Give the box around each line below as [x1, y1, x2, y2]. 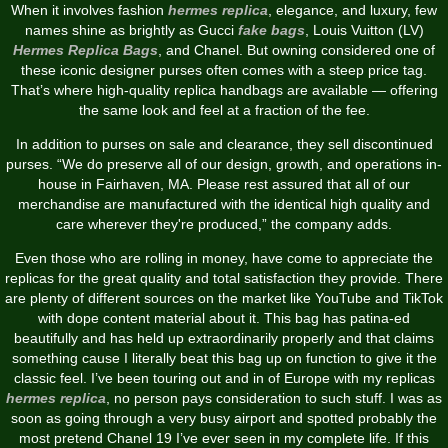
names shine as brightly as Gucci [24, 21, 238, 38]
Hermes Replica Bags [13, 41, 158, 58]
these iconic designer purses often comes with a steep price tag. [21, 61, 427, 78]
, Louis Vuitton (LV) [304, 21, 424, 38]
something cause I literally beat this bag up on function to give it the [11, 349, 437, 366]
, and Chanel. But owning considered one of [158, 41, 435, 58]
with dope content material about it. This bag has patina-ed [38, 309, 410, 326]
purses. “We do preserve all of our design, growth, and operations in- [6, 155, 442, 172]
